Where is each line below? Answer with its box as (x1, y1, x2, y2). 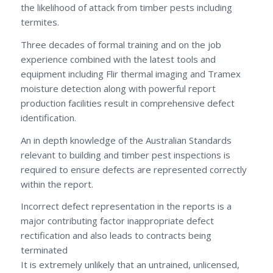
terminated (20, 244, 68, 257)
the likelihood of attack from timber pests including (20, 1, 232, 14)
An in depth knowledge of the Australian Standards (20, 133, 232, 146)
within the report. (20, 177, 93, 190)
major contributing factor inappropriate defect (20, 214, 214, 227)
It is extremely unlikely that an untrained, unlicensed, (20, 258, 239, 271)
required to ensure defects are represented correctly (20, 163, 247, 175)
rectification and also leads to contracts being (20, 229, 211, 242)
